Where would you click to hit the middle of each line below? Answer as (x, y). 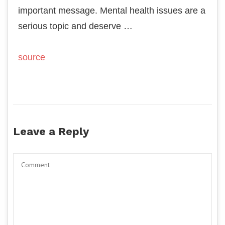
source (32, 57)
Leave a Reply (52, 131)
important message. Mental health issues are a (112, 11)
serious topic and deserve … (75, 26)
